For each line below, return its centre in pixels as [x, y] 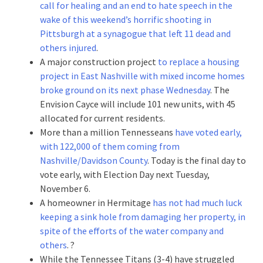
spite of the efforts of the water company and [132, 230]
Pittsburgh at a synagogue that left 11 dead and [135, 33]
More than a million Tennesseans [107, 132]
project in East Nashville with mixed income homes [142, 75]
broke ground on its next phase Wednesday [125, 90]
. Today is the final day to [197, 160]
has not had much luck [197, 202]
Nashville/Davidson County [94, 160]
